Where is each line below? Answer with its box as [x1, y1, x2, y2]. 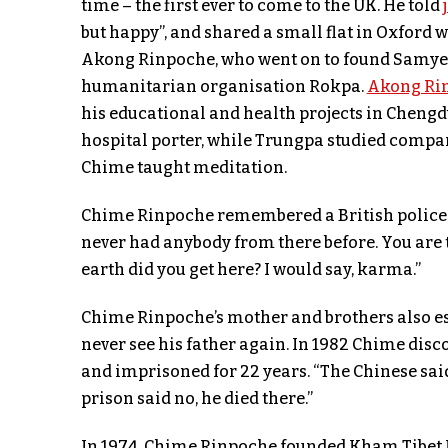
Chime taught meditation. [80, 158, 287, 178]
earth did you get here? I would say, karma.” [80, 260, 421, 280]
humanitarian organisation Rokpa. [80, 77, 367, 97]
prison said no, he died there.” [80, 389, 313, 409]
